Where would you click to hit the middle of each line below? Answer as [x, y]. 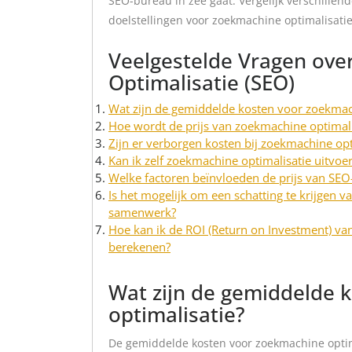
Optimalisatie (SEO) [202, 82]
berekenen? [139, 247]
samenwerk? [142, 212]
